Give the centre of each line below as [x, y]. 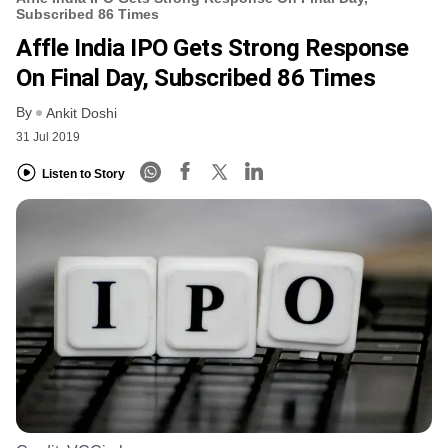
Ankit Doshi [81, 113]
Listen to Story [83, 173]
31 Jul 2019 [48, 137]
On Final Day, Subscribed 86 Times [196, 77]
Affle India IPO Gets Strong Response [212, 47]
